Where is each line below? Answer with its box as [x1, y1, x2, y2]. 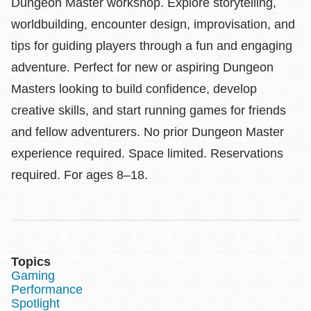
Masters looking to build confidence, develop [11, 81, 257, 96]
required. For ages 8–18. [11, 167, 148, 182]
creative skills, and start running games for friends [11, 103, 286, 117]
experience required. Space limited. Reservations [11, 146, 283, 160]
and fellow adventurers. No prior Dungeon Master [11, 124, 284, 139]
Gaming [11, 268, 55, 283]
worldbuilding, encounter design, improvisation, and [11, 17, 295, 31]
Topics [11, 254, 51, 269]
